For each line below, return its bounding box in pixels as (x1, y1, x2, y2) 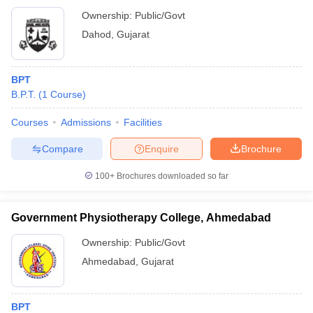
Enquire (145, 143, 179, 154)
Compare (41, 143, 83, 154)
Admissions (61, 117, 111, 128)
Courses (11, 117, 48, 128)
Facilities (124, 117, 162, 128)
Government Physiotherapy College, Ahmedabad (11, 212, 271, 224)
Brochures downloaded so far (115, 171, 228, 181)
